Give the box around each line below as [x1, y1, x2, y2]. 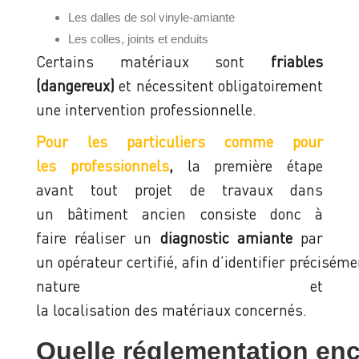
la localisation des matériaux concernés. [36, 301, 307, 320]
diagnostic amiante [159, 228, 292, 248]
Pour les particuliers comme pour [36, 132, 323, 151]
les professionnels [36, 156, 169, 175]
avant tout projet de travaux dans [36, 180, 323, 200]
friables [271, 52, 323, 71]
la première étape [172, 156, 323, 175]
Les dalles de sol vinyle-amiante [68, 10, 238, 25]
